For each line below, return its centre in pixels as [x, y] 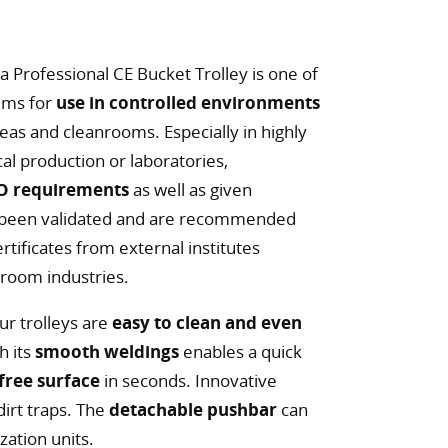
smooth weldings [107, 351]
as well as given [190, 189]
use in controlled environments [188, 102]
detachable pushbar [193, 409]
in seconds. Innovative [188, 380]
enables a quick [240, 351]
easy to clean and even [207, 322]
